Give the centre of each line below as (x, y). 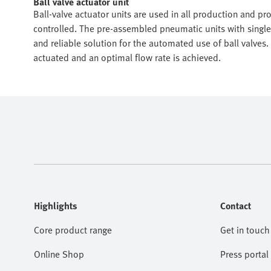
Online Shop (59, 254)
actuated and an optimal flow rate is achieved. (127, 57)
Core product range (73, 230)
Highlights (56, 206)
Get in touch (245, 230)
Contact (236, 206)
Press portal (244, 254)
